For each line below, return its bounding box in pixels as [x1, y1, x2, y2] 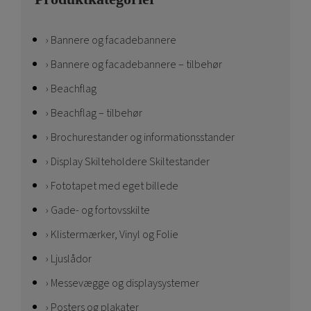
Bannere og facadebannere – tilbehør [51, 57, 222, 73]
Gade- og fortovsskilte [51, 203, 150, 219]
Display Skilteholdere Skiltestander [51, 154, 210, 170]
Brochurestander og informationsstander [51, 130, 235, 146]
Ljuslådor [51, 251, 92, 267]
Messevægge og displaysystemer [51, 276, 199, 292]
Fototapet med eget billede [51, 178, 178, 194]
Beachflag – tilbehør [51, 106, 142, 121]
